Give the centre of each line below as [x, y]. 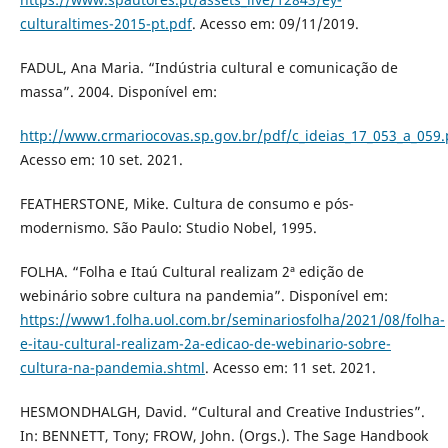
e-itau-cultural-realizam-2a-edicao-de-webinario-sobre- [205, 344]
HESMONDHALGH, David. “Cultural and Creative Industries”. [222, 412]
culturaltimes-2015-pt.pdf [105, 24]
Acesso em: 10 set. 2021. [101, 160]
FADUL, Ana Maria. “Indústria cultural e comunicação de [208, 68]
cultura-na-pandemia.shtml [112, 368]
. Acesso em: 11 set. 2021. [290, 368]
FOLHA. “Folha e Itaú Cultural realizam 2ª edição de [191, 272]
